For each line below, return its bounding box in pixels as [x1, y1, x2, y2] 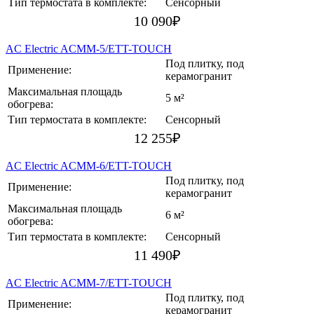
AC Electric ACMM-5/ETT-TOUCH [6, 43, 172, 55]
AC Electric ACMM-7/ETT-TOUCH [6, 277, 172, 289]
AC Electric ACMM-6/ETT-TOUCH [6, 160, 172, 172]
